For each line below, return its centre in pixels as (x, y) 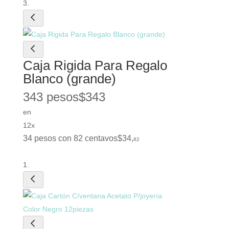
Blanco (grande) (69, 79)
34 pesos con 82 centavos (70, 139)
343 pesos (51, 97)
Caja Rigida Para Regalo (95, 66)
